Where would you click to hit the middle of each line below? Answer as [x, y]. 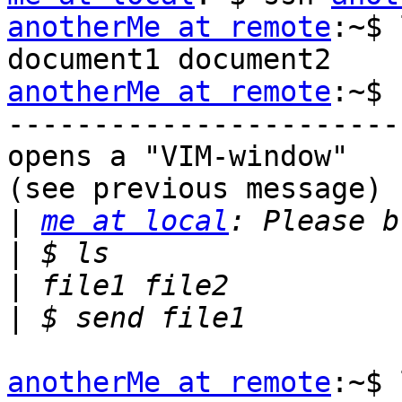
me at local [135, 221]
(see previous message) [195, 189]
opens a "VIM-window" [178, 157]
